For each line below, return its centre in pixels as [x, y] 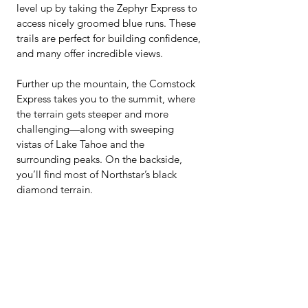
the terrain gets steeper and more [94, 114]
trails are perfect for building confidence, [110, 38]
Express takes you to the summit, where [107, 99]
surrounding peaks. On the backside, [101, 159]
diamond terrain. [55, 189]
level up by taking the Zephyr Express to [108, 8]
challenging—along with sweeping [97, 129]
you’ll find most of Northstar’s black [98, 174]
